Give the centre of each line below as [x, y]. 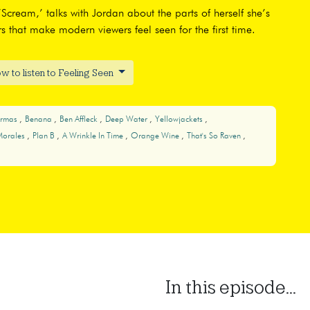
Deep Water [127, 120]
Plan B [44, 137]
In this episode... [230, 288]
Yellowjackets [180, 120]
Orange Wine [156, 137]
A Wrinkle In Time [93, 137]
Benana [39, 120]
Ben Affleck [79, 120]
